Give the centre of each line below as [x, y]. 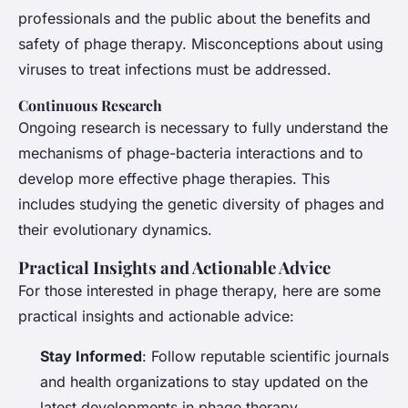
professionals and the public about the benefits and [194, 18]
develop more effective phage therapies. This [174, 178]
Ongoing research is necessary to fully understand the [203, 127]
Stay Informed [91, 356]
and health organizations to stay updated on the [204, 381]
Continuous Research [90, 105]
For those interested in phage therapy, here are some [199, 290]
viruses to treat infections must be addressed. [175, 69]
